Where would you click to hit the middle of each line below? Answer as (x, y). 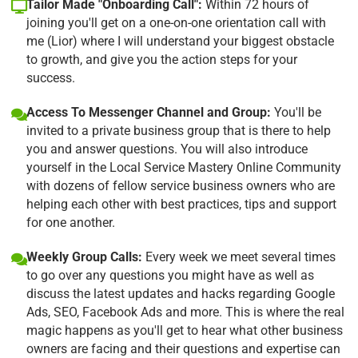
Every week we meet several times (239, 257)
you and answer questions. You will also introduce (167, 149)
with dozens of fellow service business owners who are (181, 185)
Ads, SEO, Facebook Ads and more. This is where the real (185, 312)
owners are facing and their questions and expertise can (183, 348)
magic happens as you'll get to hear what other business (185, 330)
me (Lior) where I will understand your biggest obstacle (180, 41)
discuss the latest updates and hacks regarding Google (181, 293)
